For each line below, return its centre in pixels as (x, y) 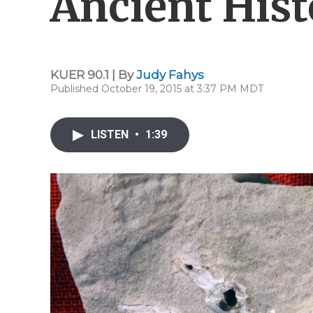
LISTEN (111, 134)
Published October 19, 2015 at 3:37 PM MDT (157, 89)
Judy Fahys (170, 75)
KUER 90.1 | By (93, 75)
